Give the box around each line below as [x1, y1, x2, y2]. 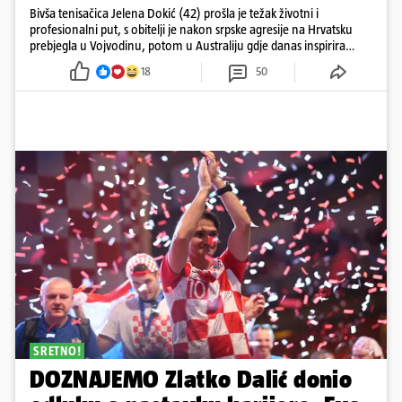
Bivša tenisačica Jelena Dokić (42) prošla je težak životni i [30, 4, 319, 21]
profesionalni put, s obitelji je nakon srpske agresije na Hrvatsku [30, 21, 353, 37]
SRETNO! [33, 344, 82, 359]
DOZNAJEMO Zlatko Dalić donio [30, 365, 353, 394]
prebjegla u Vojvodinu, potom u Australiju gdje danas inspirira [30, 37, 345, 53]
